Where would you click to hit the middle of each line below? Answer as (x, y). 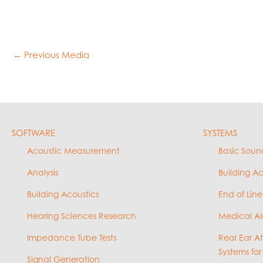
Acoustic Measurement (73, 151)
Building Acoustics (63, 194)
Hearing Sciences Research (82, 216)
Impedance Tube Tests (72, 238)
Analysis (43, 173)
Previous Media (55, 55)
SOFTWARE (33, 133)
